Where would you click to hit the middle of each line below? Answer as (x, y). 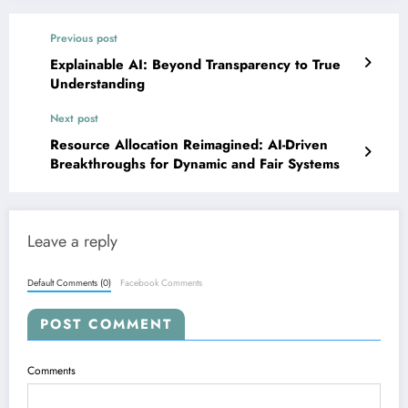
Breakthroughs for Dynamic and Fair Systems (195, 164)
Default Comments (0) (69, 282)
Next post (74, 119)
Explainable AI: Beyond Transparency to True (195, 65)
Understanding (97, 84)
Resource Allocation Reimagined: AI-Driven (189, 145)
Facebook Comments (162, 282)
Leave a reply (72, 242)
